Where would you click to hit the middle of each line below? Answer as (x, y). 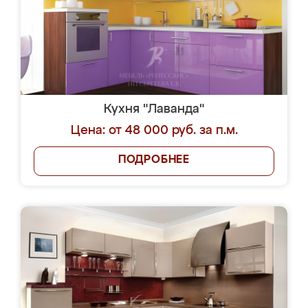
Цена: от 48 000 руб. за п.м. (154, 131)
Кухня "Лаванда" (154, 109)
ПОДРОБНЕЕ (154, 160)
